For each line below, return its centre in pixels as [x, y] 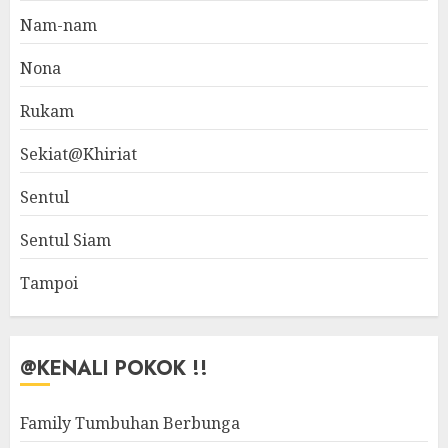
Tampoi [49, 283]
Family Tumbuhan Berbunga [130, 423]
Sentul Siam [65, 240]
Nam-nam [58, 25]
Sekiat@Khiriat [78, 154]
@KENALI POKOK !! [114, 369]
